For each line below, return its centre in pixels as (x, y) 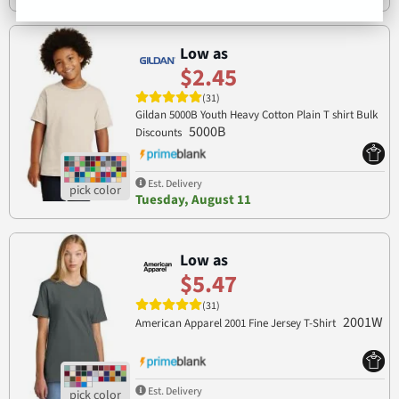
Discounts (159, 133)
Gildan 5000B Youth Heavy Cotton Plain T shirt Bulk (256, 115)
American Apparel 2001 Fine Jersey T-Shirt (236, 323)
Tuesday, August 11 (193, 199)
